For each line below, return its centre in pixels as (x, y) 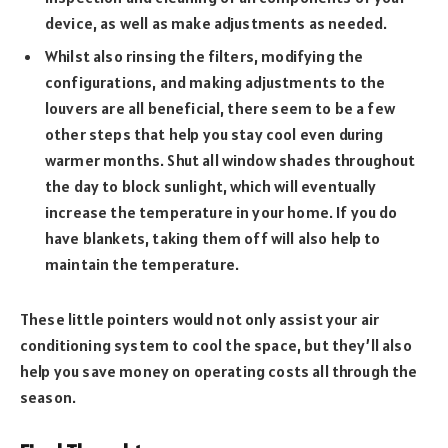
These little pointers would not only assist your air (200, 319)
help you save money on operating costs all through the (219, 371)
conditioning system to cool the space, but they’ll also (216, 345)
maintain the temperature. (144, 264)
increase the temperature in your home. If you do (221, 212)
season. (48, 397)
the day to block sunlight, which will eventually (211, 186)
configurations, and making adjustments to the (215, 82)
